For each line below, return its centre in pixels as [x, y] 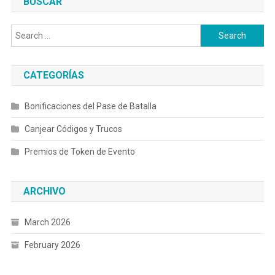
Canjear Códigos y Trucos [73, 129]
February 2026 [52, 245]
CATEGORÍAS [53, 75]
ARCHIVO [44, 191]
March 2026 [47, 222]
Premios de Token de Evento [79, 152]
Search [214, 31]
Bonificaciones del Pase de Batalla [90, 106]
